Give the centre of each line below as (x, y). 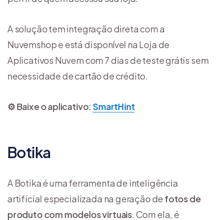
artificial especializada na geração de (85, 199)
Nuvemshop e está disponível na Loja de (89, 45)
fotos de (182, 199)
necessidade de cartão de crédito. (78, 76)
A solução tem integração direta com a (86, 29)
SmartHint (114, 107)
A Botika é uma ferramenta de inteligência (93, 183)
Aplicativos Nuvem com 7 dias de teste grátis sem (108, 60)
